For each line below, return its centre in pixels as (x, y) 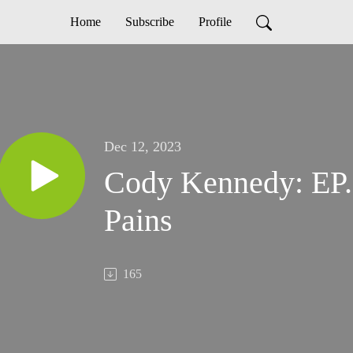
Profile (215, 22)
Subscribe (149, 22)
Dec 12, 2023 (143, 147)
